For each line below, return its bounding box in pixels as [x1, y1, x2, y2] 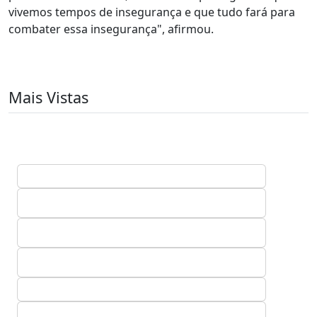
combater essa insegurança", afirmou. [8, 21, 214, 37]
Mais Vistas [8, 87, 88, 108]
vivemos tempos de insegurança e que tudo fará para [8, 4, 295, 20]
